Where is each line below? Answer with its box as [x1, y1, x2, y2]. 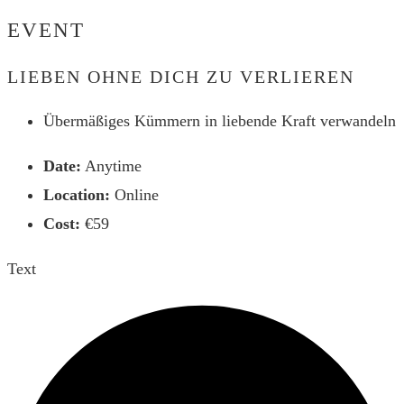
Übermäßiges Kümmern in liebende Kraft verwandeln [43, 112, 396, 131]
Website [6, 3, 59, 22]
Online [110, 186, 159, 205]
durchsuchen [6, 32, 88, 50]
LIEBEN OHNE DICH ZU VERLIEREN [7, 67, 354, 87]
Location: [43, 186, 110, 205]
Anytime [81, 157, 142, 176]
